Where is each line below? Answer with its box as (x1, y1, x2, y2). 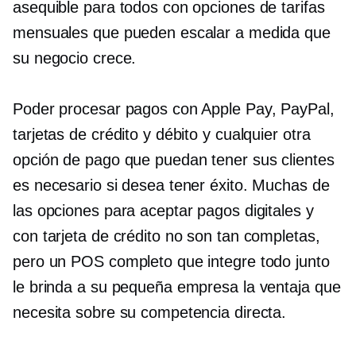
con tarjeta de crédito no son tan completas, (13, 227, 320, 245)
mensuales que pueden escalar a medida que (13, 24, 331, 41)
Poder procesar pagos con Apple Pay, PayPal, (13, 100, 335, 118)
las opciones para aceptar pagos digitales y (13, 202, 314, 219)
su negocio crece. (13, 49, 137, 67)
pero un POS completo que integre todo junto (13, 253, 330, 270)
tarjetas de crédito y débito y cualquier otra (13, 126, 311, 143)
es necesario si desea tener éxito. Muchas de (13, 176, 330, 194)
